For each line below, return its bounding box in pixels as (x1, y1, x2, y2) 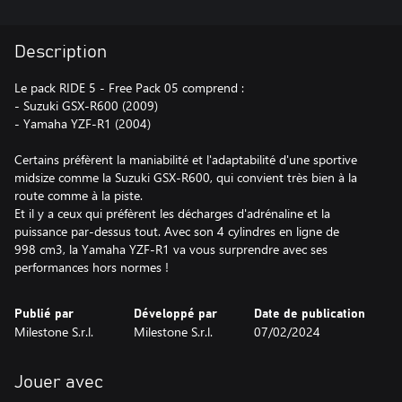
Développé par (134, 307, 218, 320)
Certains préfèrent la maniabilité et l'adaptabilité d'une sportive (14, 150, 357, 168)
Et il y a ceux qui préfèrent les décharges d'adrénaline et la (14, 204, 330, 222)
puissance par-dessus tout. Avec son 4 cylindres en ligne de (14, 222, 339, 240)
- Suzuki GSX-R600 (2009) (14, 96, 158, 114)
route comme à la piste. (14, 186, 143, 204)
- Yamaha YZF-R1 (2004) (14, 114, 151, 132)
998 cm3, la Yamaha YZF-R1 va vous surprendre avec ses (14, 240, 328, 258)
